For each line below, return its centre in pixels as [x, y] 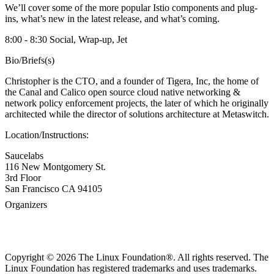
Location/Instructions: [47, 135]
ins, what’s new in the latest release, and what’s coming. [112, 18]
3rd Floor [23, 177]
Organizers [26, 204]
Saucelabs [24, 155]
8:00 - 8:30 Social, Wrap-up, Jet [66, 39]
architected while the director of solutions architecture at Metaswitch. [137, 114]
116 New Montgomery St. [55, 166]
